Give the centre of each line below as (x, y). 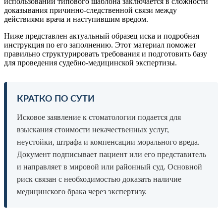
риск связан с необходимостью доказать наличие (99, 179)
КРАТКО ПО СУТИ (56, 99)
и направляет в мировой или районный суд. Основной (110, 166)
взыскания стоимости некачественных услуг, (93, 129)
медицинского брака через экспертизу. (82, 191)
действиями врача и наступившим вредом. (76, 19)
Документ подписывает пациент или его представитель (111, 154)
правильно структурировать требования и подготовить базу (106, 54)
